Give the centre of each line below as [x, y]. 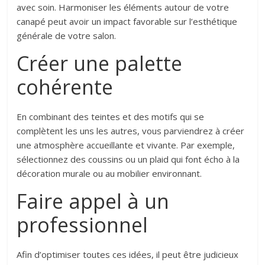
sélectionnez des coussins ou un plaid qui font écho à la [128, 159]
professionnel [83, 225]
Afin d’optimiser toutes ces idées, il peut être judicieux [128, 255]
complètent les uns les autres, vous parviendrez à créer [131, 131]
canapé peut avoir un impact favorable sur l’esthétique [127, 22]
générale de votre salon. [67, 36]
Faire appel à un [93, 201]
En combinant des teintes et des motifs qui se [111, 117]
